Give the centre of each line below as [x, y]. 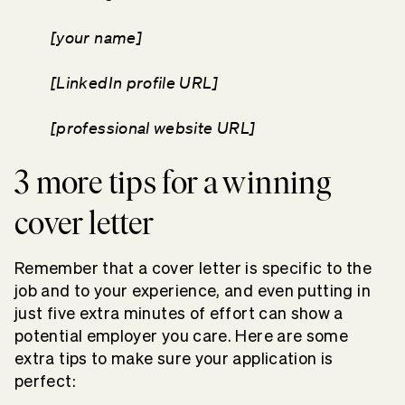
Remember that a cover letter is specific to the [193, 268]
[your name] [96, 38]
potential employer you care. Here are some [182, 336]
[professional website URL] [153, 128]
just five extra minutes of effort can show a [179, 314]
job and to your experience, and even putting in [193, 291]
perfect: [45, 381]
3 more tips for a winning [173, 183]
